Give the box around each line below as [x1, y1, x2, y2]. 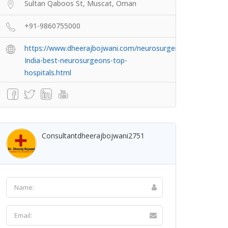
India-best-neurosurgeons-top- [24, 55, 127, 65]
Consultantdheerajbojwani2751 [42, 130, 145, 140]
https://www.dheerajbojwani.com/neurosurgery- [24, 43, 184, 53]
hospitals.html [24, 67, 71, 77]
